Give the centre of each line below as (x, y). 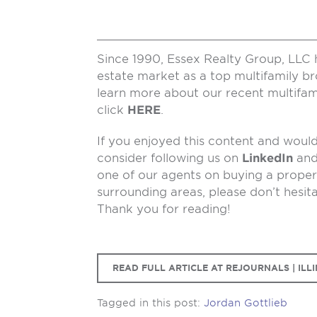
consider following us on (169, 158)
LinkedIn (267, 158)
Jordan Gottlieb (246, 303)
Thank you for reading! (164, 209)
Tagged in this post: (150, 303)
